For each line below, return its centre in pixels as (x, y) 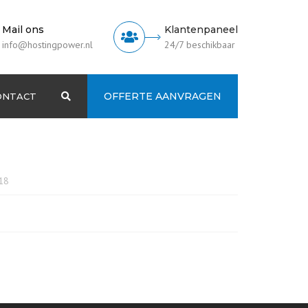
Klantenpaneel (201, 30)
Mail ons (23, 30)
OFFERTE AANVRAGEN (163, 96)
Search (84, 96)
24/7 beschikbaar (200, 45)
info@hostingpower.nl (47, 45)
